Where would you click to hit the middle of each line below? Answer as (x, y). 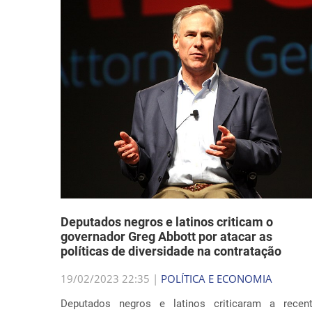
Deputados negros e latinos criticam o (167, 222)
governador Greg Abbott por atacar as (166, 236)
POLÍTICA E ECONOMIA (217, 279)
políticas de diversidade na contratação (171, 251)
